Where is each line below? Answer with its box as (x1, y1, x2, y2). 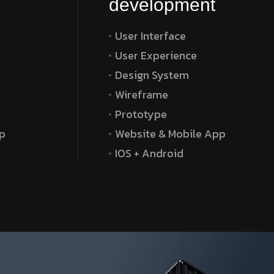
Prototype (114, 105, 167, 122)
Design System (114, 66, 189, 83)
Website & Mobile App (114, 125, 226, 142)
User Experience (114, 46, 197, 64)
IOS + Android (114, 144, 183, 161)
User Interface (114, 27, 186, 44)
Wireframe (114, 86, 168, 103)
